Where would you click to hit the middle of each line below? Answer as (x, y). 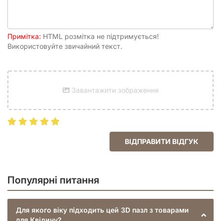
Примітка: (24, 36)
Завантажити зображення (114, 90)
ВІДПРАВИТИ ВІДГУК (162, 141)
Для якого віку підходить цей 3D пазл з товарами (102, 210)
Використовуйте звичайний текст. (65, 46)
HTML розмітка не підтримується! (100, 36)
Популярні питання (53, 180)
